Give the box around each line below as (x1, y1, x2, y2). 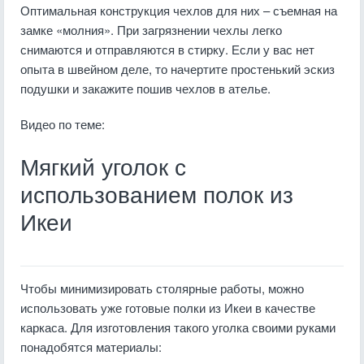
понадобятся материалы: (20, 338, 162, 355)
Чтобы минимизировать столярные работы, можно (20, 279, 304, 297)
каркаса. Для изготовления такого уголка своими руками (20, 318, 336, 336)
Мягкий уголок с (20, 155, 186, 180)
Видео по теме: (20, 115, 105, 132)
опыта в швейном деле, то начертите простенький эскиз (20, 60, 335, 77)
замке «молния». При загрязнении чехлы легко (20, 21, 282, 38)
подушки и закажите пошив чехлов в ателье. (20, 80, 271, 97)
